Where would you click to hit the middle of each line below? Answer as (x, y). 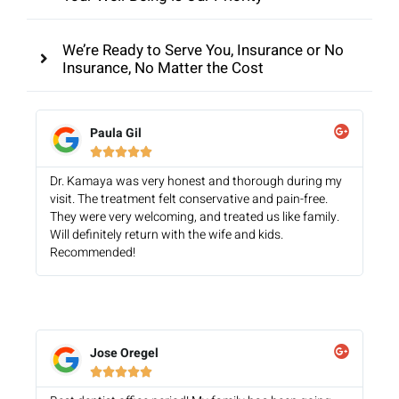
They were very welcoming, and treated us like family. (194, 216)
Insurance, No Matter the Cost (163, 68)
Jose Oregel (124, 353)
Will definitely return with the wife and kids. (166, 234)
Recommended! (92, 252)
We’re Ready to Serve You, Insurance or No (203, 50)
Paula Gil (115, 133)
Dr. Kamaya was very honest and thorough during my (195, 181)
